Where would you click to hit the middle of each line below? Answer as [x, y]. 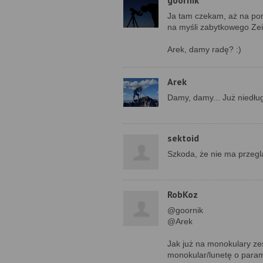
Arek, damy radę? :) [204, 49]
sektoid [183, 138]
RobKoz [183, 194]
